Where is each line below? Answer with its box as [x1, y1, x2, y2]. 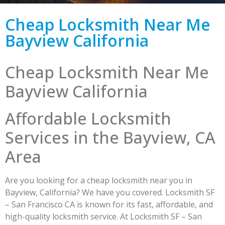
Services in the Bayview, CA [5, 127, 215, 148]
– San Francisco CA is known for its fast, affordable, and [5, 199, 213, 210]
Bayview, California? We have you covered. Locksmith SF [5, 187, 214, 198]
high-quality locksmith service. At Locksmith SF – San [5, 211, 202, 222]
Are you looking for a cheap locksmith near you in [5, 175, 192, 186]
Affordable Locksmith [5, 107, 171, 129]
